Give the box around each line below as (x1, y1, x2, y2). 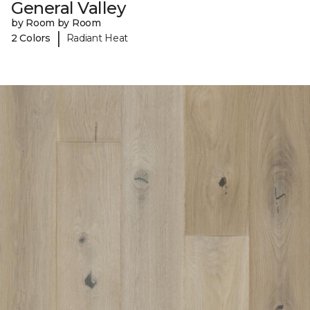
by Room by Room (11, 17, 101, 30)
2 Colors (11, 31, 51, 44)
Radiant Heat (66, 31, 129, 44)
